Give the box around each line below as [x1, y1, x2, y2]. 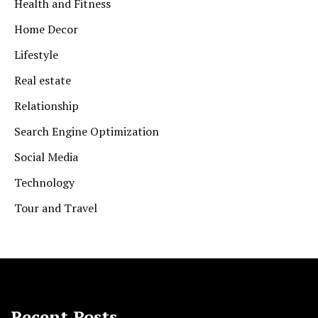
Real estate [14, 72, 71, 89]
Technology [14, 175, 75, 191]
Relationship [14, 98, 79, 114]
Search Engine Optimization [14, 124, 159, 140]
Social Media [14, 149, 78, 165]
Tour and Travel [14, 200, 97, 216]
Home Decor [14, 21, 78, 38]
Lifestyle [14, 47, 58, 63]
